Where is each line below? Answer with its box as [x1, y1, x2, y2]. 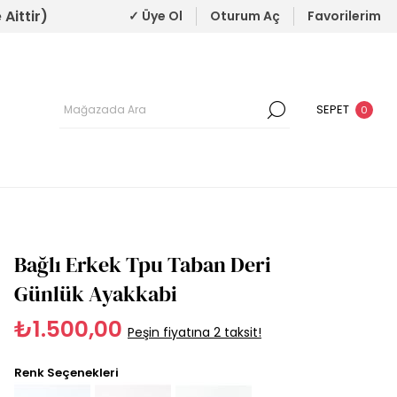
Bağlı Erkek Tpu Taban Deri [14, 250, 271, 280]
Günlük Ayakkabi [14, 279, 177, 309]
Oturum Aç [210, 7, 280, 25]
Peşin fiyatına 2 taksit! [128, 323, 261, 342]
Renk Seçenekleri [14, 364, 119, 382]
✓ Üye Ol [128, 7, 183, 25]
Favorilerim [307, 7, 381, 25]
